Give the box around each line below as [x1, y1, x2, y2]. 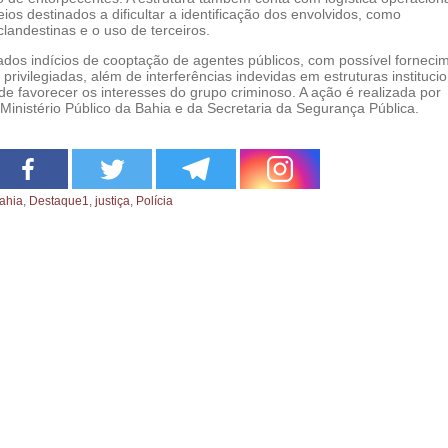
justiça [95, 193, 130, 208]
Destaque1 [29, 193, 89, 208]
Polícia [136, 193, 173, 208]
